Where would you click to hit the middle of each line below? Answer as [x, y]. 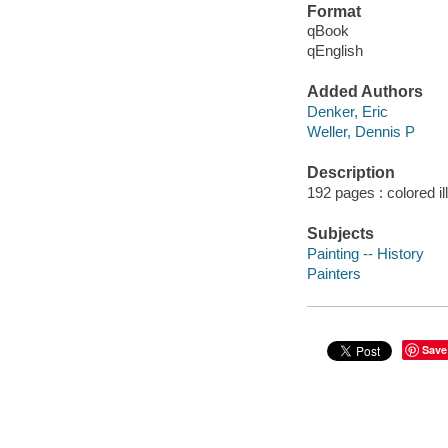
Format [333, 11]
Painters [333, 273]
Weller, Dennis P [360, 131]
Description [350, 173]
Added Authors [364, 92]
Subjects [340, 234]
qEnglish [334, 51]
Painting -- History [365, 253]
